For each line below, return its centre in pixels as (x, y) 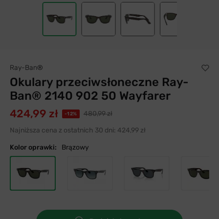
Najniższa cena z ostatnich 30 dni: (63, 130)
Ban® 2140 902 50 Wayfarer (90, 96)
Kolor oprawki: (33, 147)
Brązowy (75, 147)
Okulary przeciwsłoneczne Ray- (99, 82)
